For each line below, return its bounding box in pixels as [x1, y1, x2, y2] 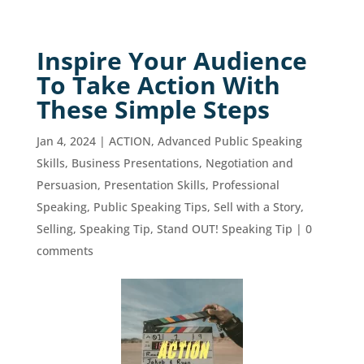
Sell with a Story [213, 199, 301, 214]
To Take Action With [36, 68, 280, 102]
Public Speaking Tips [93, 199, 207, 214]
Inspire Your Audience [36, 44, 307, 77]
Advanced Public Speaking [157, 133, 302, 149]
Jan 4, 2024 [36, 133, 96, 149]
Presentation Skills [103, 177, 206, 193]
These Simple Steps [36, 93, 270, 126]
